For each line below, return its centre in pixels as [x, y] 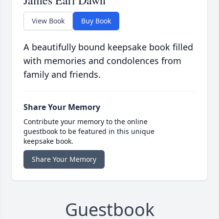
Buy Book [96, 21]
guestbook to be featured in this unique [89, 131]
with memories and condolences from [102, 61]
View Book [48, 21]
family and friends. [62, 75]
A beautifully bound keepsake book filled [108, 47]
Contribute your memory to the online [86, 122]
